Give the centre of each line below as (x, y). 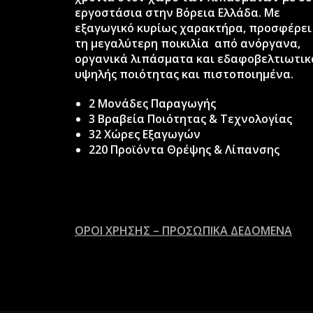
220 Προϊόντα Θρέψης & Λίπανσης (184, 149)
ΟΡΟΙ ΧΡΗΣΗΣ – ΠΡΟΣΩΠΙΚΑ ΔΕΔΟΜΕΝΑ (183, 230)
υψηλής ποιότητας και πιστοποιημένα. (184, 74)
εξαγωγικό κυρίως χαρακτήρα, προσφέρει (193, 28)
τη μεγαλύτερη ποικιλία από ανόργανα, (188, 43)
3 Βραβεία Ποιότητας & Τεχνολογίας (190, 118)
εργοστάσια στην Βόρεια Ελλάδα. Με (177, 12)
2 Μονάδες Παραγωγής (152, 103)
